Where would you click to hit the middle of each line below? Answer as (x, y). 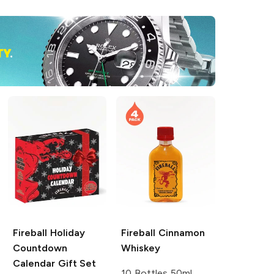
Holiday (66, 233)
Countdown (40, 248)
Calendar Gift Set (54, 264)
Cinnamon (180, 233)
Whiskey (141, 248)
